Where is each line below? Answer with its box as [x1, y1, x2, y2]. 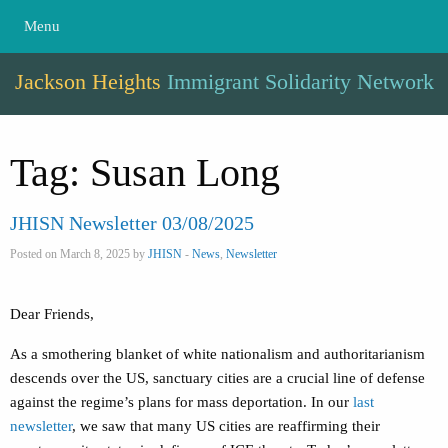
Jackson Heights [14, 69, 167, 95]
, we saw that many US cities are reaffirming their [72, 418, 380, 435]
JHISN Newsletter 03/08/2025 [10, 212, 254, 235]
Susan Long [90, 150, 280, 196]
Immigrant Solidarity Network [166, 69, 434, 95]
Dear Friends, [10, 306, 94, 323]
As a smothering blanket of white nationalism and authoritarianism [10, 346, 425, 363]
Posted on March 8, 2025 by [10, 247, 148, 262]
